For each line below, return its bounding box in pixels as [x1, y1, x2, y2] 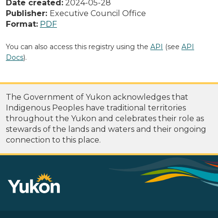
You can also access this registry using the [6, 42, 150, 51]
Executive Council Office [50, 8, 146, 18]
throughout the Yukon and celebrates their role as [6, 113, 204, 123]
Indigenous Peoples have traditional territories [6, 103, 186, 112]
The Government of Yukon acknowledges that [6, 92, 188, 102]
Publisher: [6, 8, 50, 18]
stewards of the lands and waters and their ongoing [6, 124, 206, 134]
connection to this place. [6, 135, 101, 145]
